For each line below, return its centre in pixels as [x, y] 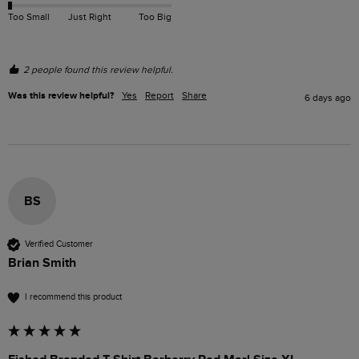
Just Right [89, 17]
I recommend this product [73, 297]
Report [159, 95]
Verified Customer [59, 244]
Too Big [155, 17]
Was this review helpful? [61, 95]
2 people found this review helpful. [98, 69]
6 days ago [328, 97]
